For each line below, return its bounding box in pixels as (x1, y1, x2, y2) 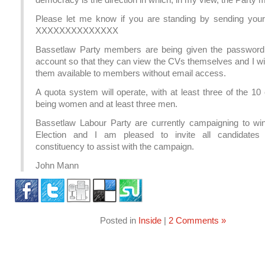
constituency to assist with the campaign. (35, 141, 194, 151)
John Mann (35, 160, 79, 170)
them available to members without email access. (35, 68, 226, 78)
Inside (138, 215, 161, 225)
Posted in (99, 215, 138, 225)
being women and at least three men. (35, 99, 177, 109)
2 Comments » (168, 215, 226, 225)
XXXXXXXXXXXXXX (35, 25, 118, 35)
